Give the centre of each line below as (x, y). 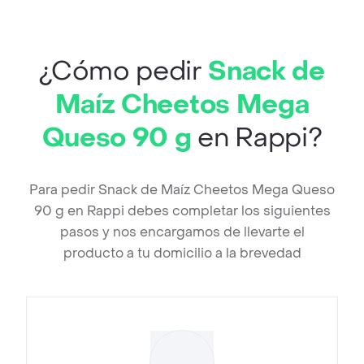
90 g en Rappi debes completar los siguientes (182, 211)
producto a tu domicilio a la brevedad (182, 253)
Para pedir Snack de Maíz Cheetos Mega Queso (182, 190)
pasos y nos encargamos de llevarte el (182, 232)
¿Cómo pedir (124, 72)
